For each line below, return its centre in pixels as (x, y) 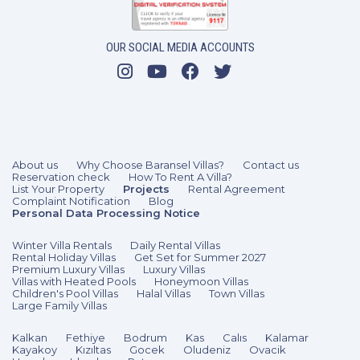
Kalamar (287, 337)
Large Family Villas (59, 305)
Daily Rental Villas (175, 245)
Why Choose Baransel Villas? (150, 164)
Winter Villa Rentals (62, 245)
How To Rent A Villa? (180, 176)
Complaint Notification (71, 200)
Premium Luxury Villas (68, 269)
